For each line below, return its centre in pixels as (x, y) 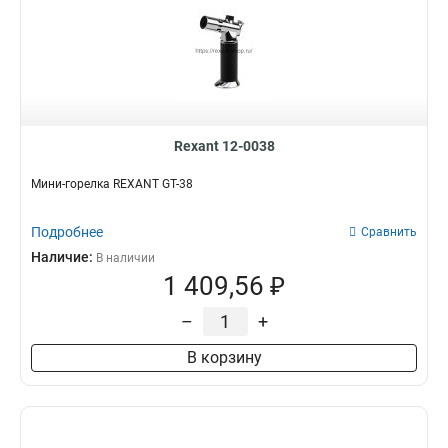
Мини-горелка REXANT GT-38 (112, 184)
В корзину (224, 357)
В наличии (125, 258)
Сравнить (389, 232)
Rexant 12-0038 (224, 146)
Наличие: (63, 257)
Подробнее (67, 232)
